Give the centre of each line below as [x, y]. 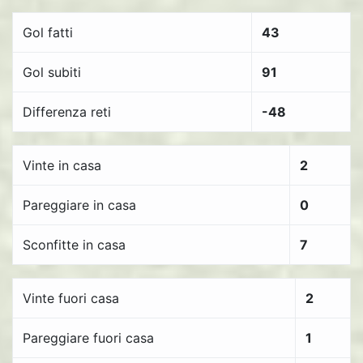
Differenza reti [67, 112]
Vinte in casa [62, 165]
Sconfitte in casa [74, 245]
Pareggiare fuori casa [88, 338]
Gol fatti [48, 32]
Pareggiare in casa [79, 205]
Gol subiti [52, 72]
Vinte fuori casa [71, 298]
